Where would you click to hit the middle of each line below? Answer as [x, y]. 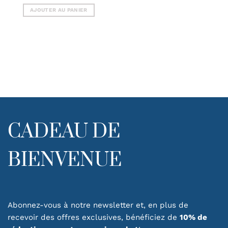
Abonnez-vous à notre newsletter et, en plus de [98, 205]
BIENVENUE [65, 161]
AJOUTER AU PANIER [59, 10]
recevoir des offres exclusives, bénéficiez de [94, 217]
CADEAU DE [64, 132]
